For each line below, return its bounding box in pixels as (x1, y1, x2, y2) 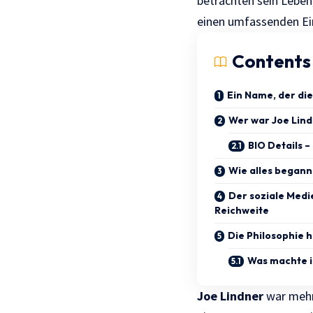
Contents (232, 50, 311, 73)
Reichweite (214, 204, 269, 217)
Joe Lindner (197, 288, 263, 305)
